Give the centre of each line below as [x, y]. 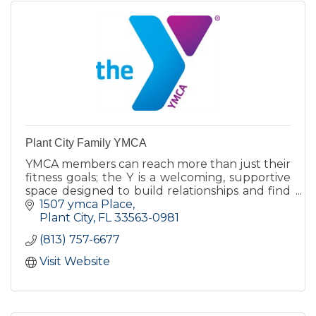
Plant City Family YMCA [86, 142]
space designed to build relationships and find [158, 190]
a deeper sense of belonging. [107, 204]
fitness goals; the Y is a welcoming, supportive [158, 177]
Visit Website [75, 262]
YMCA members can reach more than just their [158, 164]
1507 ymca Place [86, 205]
